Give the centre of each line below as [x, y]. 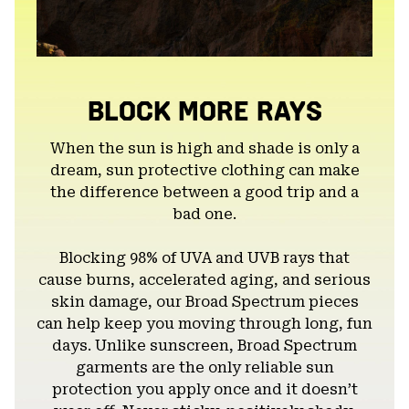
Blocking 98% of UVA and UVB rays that [204, 257]
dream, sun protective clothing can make [204, 170]
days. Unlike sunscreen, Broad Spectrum [204, 345]
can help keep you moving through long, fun [204, 323]
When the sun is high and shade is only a [204, 148]
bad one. [204, 214]
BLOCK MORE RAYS [204, 111]
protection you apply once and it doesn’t [204, 389]
